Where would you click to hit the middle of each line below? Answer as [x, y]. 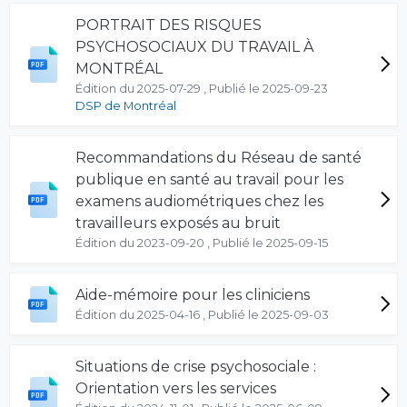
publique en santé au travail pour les [209, 179]
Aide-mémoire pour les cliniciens [193, 295]
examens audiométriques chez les [199, 201]
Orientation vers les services [176, 388]
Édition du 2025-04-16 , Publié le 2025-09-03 [202, 315]
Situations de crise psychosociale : [196, 367]
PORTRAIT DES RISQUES [169, 25]
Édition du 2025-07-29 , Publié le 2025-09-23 [202, 89]
